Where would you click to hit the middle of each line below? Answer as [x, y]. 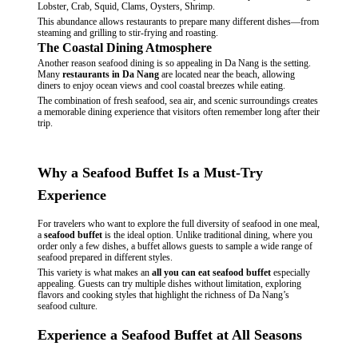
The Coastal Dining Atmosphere [125, 48]
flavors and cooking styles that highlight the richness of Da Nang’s [164, 295]
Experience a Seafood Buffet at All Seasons [170, 335]
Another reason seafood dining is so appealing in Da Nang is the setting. [175, 64]
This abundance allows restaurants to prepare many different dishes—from [179, 22]
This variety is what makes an [95, 273]
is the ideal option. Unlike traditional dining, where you [208, 235]
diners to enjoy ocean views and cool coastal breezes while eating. [162, 86]
